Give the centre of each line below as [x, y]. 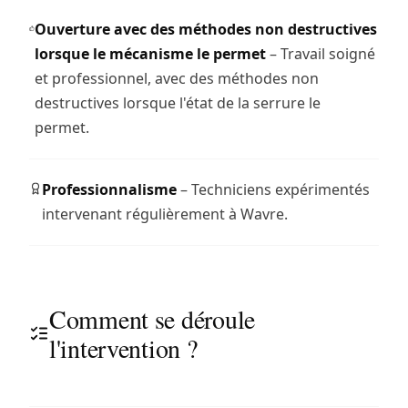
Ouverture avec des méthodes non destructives [206, 29]
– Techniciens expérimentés [273, 189]
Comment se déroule [152, 318]
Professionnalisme [109, 189]
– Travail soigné [321, 53]
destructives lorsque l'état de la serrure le [178, 102]
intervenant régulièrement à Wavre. [165, 214]
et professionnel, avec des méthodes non [177, 78]
